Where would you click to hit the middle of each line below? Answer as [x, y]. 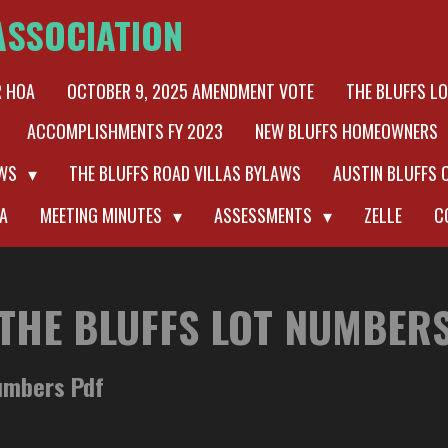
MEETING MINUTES [103, 215]
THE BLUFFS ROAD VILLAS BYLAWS [185, 173]
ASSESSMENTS [265, 215]
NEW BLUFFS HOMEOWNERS [347, 131]
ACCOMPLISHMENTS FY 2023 [125, 131]
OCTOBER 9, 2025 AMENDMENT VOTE [190, 91]
